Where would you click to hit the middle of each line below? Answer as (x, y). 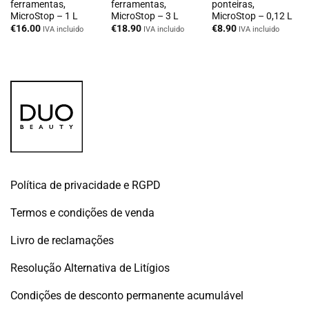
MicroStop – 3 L (144, 16)
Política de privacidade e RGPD (86, 186)
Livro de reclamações (62, 241)
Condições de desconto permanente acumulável (127, 296)
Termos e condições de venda (82, 213)
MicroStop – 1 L (44, 16)
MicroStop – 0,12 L (252, 16)
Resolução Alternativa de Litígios (90, 268)
